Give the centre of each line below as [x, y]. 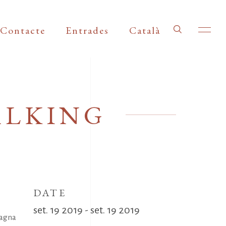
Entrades [87, 30]
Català [145, 30]
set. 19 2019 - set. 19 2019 [87, 210]
